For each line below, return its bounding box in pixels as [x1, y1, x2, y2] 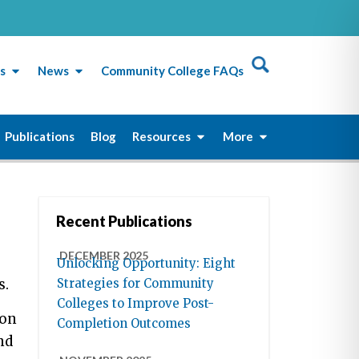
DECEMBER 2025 [59, 248, 149, 263]
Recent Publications [56, 212, 193, 231]
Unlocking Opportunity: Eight [57, 256, 236, 272]
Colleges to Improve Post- [57, 296, 215, 312]
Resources [132, 129, 191, 144]
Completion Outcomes [57, 316, 192, 332]
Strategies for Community [57, 276, 215, 292]
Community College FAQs [101, 63, 244, 79]
